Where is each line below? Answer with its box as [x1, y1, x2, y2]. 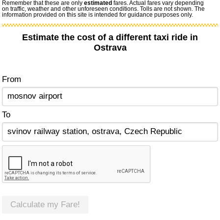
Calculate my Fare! [10, 200, 81, 210]
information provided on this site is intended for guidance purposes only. [2, 12, 193, 18]
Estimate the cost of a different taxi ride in [22, 32, 198, 43]
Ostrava [93, 43, 127, 53]
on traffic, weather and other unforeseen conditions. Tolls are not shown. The [2, 6, 205, 12]
